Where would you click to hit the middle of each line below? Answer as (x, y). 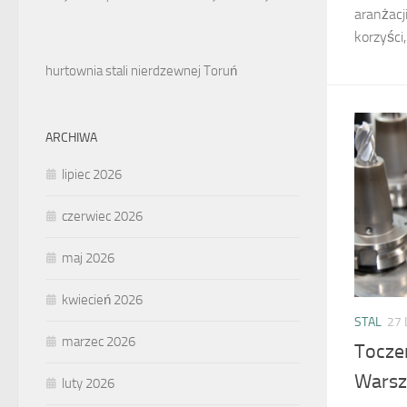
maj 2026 (88, 258)
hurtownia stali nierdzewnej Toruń (141, 71)
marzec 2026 (99, 342)
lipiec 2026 (92, 174)
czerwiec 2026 (102, 216)
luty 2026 (88, 383)
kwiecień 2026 (102, 300)
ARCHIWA (71, 138)
